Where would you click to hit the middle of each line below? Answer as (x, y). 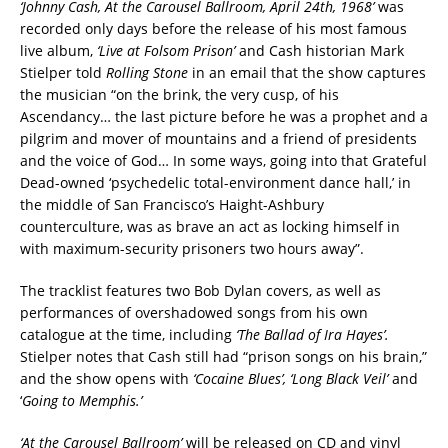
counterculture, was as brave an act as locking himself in (210, 226)
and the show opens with (106, 378)
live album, (56, 50)
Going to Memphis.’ (82, 400)
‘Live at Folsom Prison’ (164, 50)
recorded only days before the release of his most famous (213, 28)
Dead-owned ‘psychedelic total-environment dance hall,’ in (215, 182)
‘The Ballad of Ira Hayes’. (312, 334)
